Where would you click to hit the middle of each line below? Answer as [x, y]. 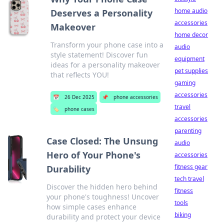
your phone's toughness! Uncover [102, 197]
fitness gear [191, 167]
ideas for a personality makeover [105, 65]
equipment [189, 59]
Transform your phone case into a [107, 45]
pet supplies [191, 71]
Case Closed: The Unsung [102, 141]
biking [183, 215]
